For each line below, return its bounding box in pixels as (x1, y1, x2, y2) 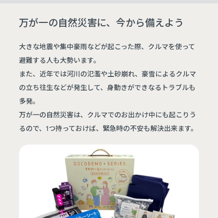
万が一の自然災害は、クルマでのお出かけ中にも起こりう (19, 109, 197, 119)
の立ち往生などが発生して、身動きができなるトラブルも (19, 82, 196, 92)
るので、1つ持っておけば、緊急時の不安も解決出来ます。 (19, 123, 198, 133)
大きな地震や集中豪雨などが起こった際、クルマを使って (19, 41, 196, 51)
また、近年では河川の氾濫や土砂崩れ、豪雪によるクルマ (19, 68, 197, 78)
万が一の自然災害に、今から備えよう (19, 15, 184, 29)
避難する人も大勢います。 (19, 54, 101, 65)
